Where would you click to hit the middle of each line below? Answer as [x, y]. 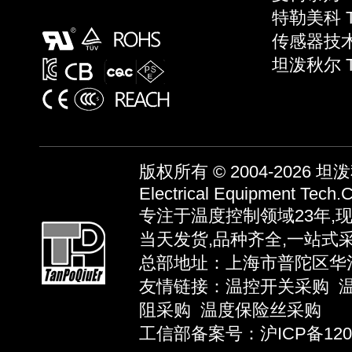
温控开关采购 [277, 286]
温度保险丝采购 [261, 310]
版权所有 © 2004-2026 [227, 172]
